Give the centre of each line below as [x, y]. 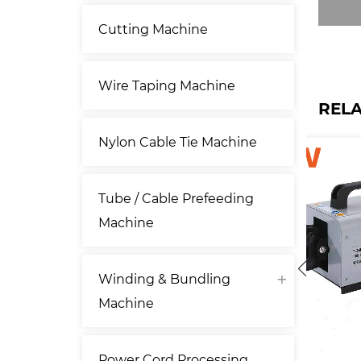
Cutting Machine [153, 29]
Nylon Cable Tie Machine [178, 141]
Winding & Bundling [164, 278]
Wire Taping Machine [167, 85]
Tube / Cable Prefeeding [176, 198]
